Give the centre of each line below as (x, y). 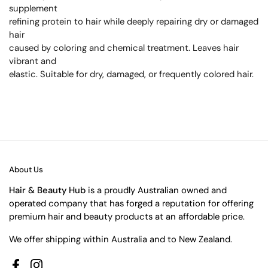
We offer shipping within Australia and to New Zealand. (121, 239)
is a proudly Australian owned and (157, 190)
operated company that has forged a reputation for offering (131, 203)
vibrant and (33, 61)
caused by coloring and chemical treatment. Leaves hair (124, 48)
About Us (26, 169)
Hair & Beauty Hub (48, 190)
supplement (33, 8)
